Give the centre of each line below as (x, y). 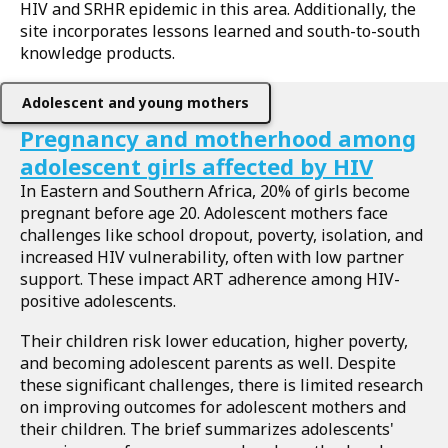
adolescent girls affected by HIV (196, 166)
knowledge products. (99, 53)
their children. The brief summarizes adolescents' (207, 429)
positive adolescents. (100, 301)
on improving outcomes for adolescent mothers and (213, 407)
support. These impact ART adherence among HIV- (210, 279)
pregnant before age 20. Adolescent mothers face (204, 213)
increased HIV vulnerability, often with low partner (212, 257)
